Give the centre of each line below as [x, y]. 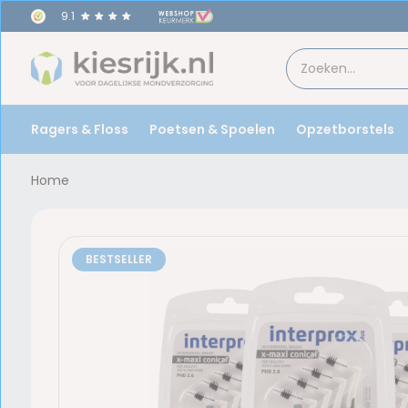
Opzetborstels [345, 129]
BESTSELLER [118, 259]
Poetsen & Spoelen [212, 129]
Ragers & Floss [79, 129]
